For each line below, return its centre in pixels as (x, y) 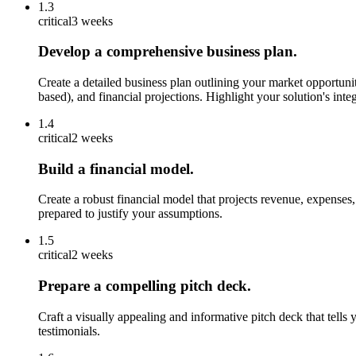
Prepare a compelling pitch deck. (145, 286)
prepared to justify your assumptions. (130, 214)
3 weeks (92, 21)
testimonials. (69, 331)
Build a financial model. (116, 168)
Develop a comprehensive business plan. (168, 52)
